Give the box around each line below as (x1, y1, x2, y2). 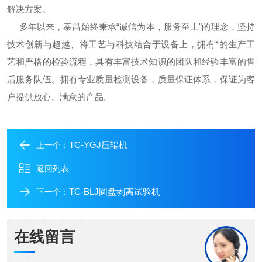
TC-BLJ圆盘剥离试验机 (69, 187, 160, 197)
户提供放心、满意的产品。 (7, 92, 112, 102)
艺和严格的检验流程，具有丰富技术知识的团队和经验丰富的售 (7, 57, 255, 67)
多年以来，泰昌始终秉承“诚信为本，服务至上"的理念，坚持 (7, 22, 255, 32)
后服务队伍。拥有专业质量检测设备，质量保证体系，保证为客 (7, 74, 255, 85)
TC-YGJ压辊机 (69, 140, 127, 150)
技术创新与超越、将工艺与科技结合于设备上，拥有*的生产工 (7, 39, 255, 50)
